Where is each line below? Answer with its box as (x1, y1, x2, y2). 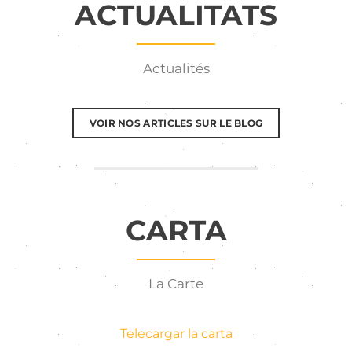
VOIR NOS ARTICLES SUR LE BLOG (89, 117, 263, 129)
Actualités (142, 60, 210, 76)
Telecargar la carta (119, 326, 233, 341)
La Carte (148, 276, 203, 291)
